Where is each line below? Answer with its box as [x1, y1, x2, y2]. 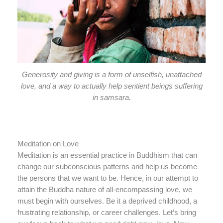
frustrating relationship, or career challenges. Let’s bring [17, 209, 196, 217]
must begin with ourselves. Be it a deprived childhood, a [17, 197, 197, 206]
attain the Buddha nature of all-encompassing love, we [17, 186, 192, 194]
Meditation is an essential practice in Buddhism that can [17, 151, 197, 160]
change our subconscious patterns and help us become [17, 163, 197, 171]
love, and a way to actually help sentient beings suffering [20, 82, 203, 90]
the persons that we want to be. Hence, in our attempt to [17, 174, 198, 183]
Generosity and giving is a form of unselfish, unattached [21, 70, 202, 79]
